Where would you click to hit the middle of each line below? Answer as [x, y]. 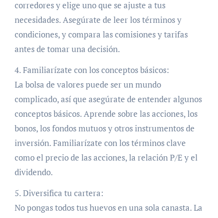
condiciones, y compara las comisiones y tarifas [101, 34]
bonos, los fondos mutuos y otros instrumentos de [104, 128]
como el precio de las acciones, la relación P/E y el [106, 157]
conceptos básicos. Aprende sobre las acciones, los [106, 114]
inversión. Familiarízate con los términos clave [100, 143]
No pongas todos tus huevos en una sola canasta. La [108, 208]
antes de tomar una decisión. [67, 49]
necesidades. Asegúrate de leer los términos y [98, 20]
